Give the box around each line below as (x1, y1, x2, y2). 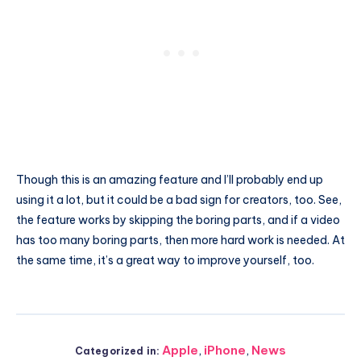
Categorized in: (74, 345, 160, 358)
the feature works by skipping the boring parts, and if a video (16, 213, 340, 228)
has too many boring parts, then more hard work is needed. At (16, 233, 345, 248)
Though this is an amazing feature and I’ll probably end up (16, 172, 323, 188)
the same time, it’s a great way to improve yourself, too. (16, 253, 314, 268)
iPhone (204, 342, 247, 359)
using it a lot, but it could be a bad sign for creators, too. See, (16, 193, 342, 208)
